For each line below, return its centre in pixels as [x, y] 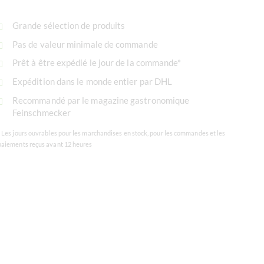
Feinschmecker [42, 112]
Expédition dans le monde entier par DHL [93, 82]
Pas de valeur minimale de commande [85, 44]
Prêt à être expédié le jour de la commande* [97, 63]
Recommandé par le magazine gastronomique [101, 100]
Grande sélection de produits [69, 25]
